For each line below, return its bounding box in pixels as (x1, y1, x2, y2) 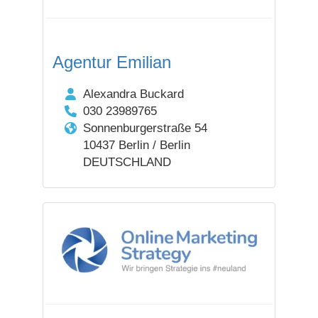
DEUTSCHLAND (82, 155, 171, 169)
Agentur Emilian (53, 53, 171, 72)
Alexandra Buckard (82, 87, 184, 101)
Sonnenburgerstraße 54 (82, 121, 207, 135)
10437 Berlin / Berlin (82, 138, 190, 152)
